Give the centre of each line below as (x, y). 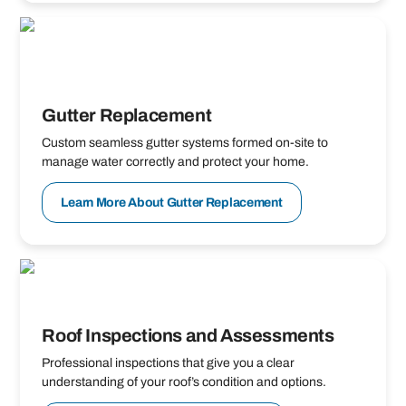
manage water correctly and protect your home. (176, 162)
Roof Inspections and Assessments (188, 335)
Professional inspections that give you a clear (169, 362)
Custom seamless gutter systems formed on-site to (185, 143)
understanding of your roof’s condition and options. (184, 382)
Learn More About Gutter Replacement (172, 202)
